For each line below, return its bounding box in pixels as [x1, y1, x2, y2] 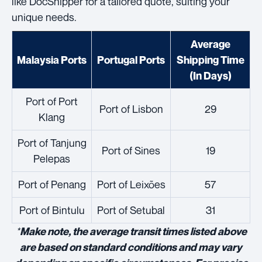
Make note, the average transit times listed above [19, 225, 247, 238]
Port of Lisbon [99, 102, 163, 116]
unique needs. [12, 11, 77, 24]
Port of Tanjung [17, 136, 87, 150]
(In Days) [189, 70, 232, 82]
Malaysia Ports [17, 54, 87, 67]
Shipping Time [176, 54, 244, 67]
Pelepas [33, 152, 70, 166]
